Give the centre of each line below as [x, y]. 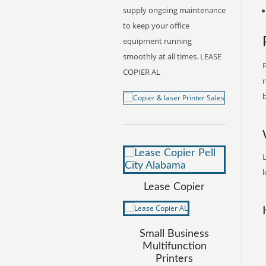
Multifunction [174, 246]
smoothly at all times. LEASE [172, 56]
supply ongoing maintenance [174, 10]
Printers [174, 259]
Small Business [174, 234]
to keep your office [156, 26]
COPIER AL [142, 72]
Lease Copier [174, 187]
